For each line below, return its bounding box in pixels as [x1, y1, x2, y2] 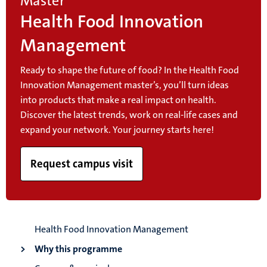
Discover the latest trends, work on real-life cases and [20, 108, 238, 122]
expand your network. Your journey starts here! [20, 123, 214, 136]
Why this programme [35, 243, 122, 256]
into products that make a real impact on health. [20, 94, 216, 107]
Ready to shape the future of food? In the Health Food [20, 64, 239, 77]
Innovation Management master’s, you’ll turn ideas [20, 79, 229, 92]
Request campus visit [30, 157, 133, 172]
